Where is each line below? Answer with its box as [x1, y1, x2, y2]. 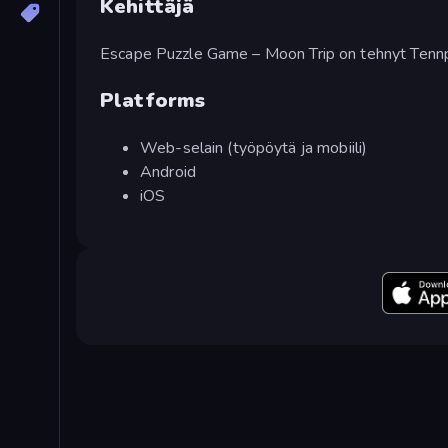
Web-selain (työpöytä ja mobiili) [140, 136, 368, 159]
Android [140, 160, 196, 183]
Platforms [100, 86, 206, 114]
